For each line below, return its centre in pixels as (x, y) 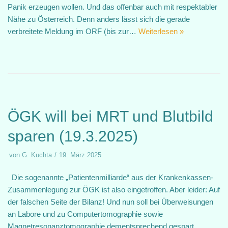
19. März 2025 (80, 155)
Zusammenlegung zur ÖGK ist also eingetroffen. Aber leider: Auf (114, 190)
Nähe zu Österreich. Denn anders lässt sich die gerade (99, 19)
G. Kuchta (37, 155)
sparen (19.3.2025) (73, 136)
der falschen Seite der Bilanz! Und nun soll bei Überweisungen (110, 202)
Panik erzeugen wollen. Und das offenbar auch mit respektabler (112, 7)
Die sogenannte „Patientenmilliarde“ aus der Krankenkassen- (110, 177)
